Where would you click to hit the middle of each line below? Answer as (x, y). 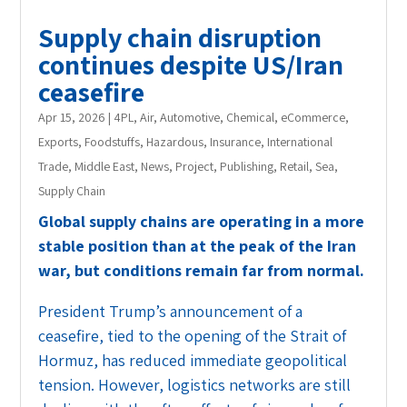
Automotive (190, 117)
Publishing (247, 166)
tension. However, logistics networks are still (195, 384)
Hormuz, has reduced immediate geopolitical (193, 360)
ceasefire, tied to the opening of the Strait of (193, 335)
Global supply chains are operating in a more (202, 221)
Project (195, 166)
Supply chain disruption (180, 37)
